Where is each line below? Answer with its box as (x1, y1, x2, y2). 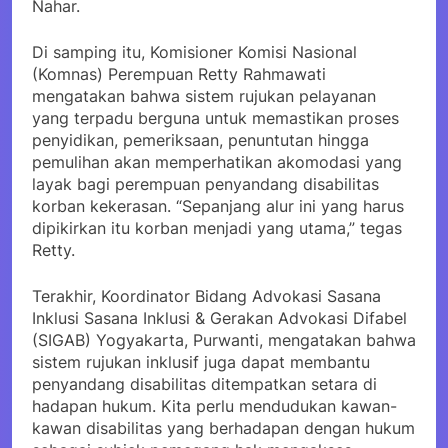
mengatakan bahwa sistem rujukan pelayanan (32, 85, 376, 106)
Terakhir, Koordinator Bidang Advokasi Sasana (32, 285, 381, 306)
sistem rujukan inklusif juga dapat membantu (32, 351, 370, 372)
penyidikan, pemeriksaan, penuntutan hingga (32, 129, 369, 150)
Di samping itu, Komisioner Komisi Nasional (32, 41, 357, 62)
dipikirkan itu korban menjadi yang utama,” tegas (32, 217, 402, 238)
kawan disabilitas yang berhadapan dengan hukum (32, 417, 415, 438)
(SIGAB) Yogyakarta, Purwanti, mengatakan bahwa (32, 329, 416, 350)
